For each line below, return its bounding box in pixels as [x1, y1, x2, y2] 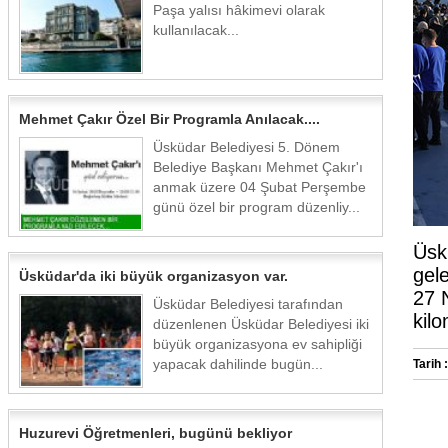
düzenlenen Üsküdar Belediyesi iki [153, 316, 369, 332]
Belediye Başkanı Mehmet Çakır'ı [153, 159, 363, 175]
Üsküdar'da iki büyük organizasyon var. [19, 268, 288, 284]
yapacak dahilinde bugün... [153, 356, 323, 372]
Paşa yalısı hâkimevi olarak [153, 2, 325, 18]
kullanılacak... [153, 22, 239, 38]
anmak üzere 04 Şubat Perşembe [153, 179, 366, 195]
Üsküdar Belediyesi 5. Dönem [153, 139, 340, 155]
